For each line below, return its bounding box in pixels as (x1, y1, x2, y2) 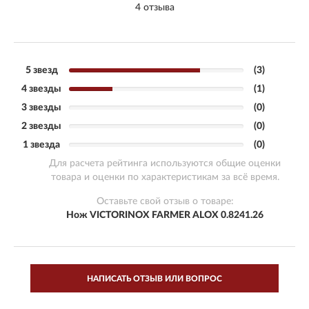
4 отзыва (134, 2, 175, 12)
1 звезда (23, 139, 60, 150)
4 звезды (21, 83, 61, 94)
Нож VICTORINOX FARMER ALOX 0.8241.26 (66, 210, 263, 220)
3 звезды (21, 102, 61, 112)
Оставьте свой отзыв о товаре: (96, 196, 234, 206)
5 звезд (25, 65, 58, 75)
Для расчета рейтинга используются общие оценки (49, 158, 281, 168)
